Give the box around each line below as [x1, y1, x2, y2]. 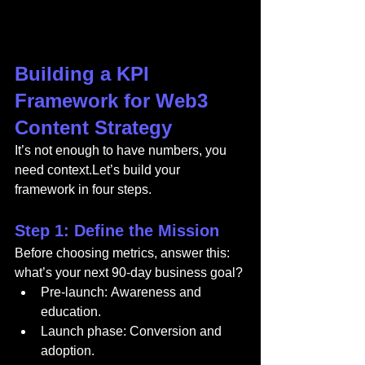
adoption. [41, 344, 95, 358]
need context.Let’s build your [15, 163, 183, 178]
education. [41, 305, 101, 319]
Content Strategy [15, 117, 172, 139]
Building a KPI [15, 63, 155, 86]
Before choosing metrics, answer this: [15, 246, 233, 261]
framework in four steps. [15, 182, 152, 197]
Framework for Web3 [15, 90, 213, 112]
